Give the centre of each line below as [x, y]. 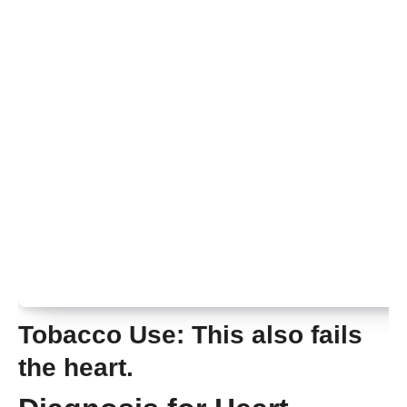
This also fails [273, 335]
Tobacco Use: [101, 335]
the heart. [76, 368]
